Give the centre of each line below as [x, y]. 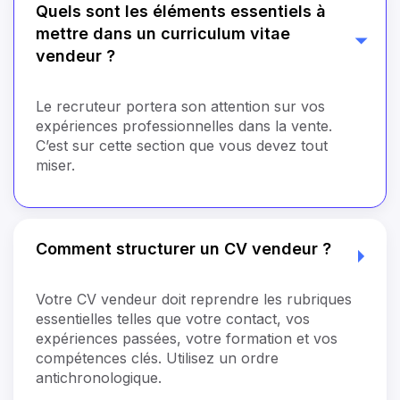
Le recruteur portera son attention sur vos [180, 106]
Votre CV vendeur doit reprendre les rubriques [194, 299]
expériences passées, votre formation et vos [187, 338]
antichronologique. [99, 377]
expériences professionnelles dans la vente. [184, 125]
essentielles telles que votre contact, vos [173, 318]
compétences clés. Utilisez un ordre [157, 358]
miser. [55, 165]
